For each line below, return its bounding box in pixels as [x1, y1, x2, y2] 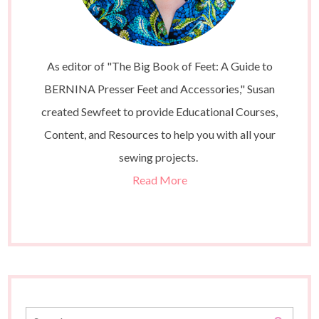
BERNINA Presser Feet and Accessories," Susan [44, 82, 275, 96]
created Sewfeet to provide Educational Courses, [41, 105, 278, 119]
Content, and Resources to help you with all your [43, 127, 276, 142]
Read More [132, 173, 187, 187]
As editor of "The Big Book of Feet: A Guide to [46, 59, 273, 73]
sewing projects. [119, 150, 200, 164]
